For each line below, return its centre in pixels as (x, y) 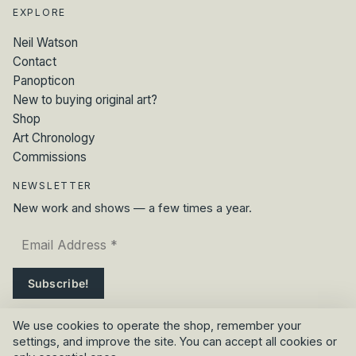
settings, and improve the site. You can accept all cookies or (175, 342)
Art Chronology (54, 137)
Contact (35, 61)
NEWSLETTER (53, 185)
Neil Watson (45, 42)
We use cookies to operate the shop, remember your (157, 326)
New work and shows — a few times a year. (132, 208)
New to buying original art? (85, 99)
